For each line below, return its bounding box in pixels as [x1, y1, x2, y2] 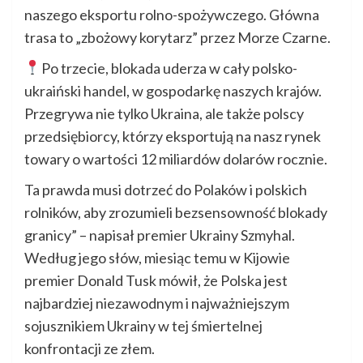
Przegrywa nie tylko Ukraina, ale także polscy [24, 104, 304, 122]
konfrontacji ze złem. [24, 339, 155, 357]
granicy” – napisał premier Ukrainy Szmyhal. [24, 225, 295, 244]
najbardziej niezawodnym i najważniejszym [24, 293, 289, 312]
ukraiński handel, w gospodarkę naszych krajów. [24, 81, 322, 100]
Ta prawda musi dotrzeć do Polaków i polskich [24, 180, 307, 199]
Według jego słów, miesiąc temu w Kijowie [24, 248, 290, 267]
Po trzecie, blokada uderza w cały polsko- [41, 58, 297, 77]
